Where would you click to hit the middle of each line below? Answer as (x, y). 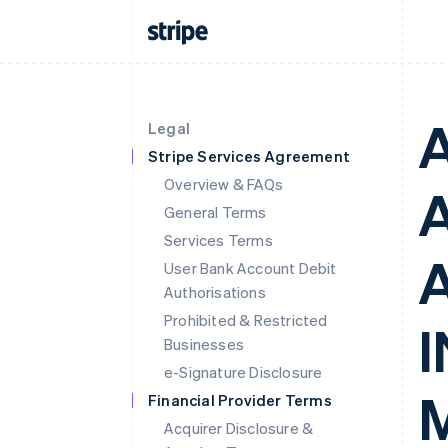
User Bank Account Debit (250, 268)
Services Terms (218, 240)
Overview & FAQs (223, 184)
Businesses (204, 344)
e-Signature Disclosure (243, 372)
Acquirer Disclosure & (239, 428)
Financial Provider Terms (240, 400)
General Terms (215, 212)
